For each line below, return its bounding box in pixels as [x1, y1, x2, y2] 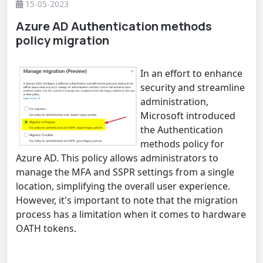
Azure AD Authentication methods [16, 18, 212, 34]
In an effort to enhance [140, 66, 242, 80]
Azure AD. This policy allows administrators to [16, 151, 218, 164]
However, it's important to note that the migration [16, 193, 238, 207]
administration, [140, 95, 208, 108]
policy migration [16, 32, 109, 48]
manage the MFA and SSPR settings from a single [16, 165, 234, 178]
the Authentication [140, 123, 223, 136]
